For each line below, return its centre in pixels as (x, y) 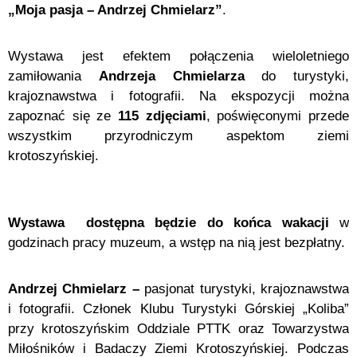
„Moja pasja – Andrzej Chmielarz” (115, 10)
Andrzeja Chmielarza (171, 76)
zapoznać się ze (63, 116)
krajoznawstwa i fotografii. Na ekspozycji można (178, 96)
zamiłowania (53, 76)
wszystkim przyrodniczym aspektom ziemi (178, 136)
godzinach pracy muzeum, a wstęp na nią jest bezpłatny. (177, 242)
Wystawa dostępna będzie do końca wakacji (174, 222)
